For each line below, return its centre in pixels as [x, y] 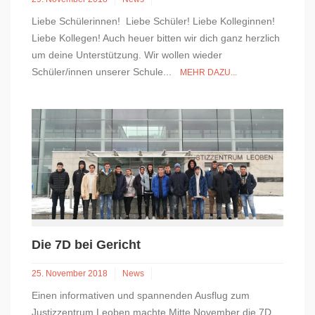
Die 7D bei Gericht [86, 244]
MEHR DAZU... [208, 72]
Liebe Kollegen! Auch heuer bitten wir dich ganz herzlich [156, 38]
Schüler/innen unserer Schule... [106, 71]
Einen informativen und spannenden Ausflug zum [141, 295]
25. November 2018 [70, 273]
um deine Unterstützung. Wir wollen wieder [127, 54]
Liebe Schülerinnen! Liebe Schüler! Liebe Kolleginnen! [153, 21]
